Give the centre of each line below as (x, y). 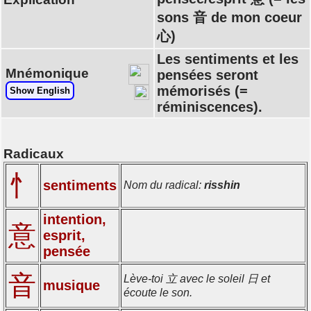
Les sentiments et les (228, 59)
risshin (222, 185)
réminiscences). (210, 107)
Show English (40, 91)
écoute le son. (158, 292)
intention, (75, 219)
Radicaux (34, 153)
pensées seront (208, 75)
